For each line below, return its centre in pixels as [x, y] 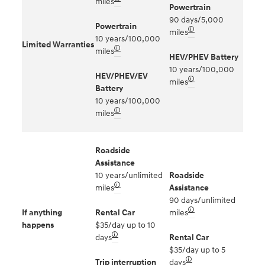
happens [38, 225]
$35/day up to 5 [197, 250]
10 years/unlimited [129, 175]
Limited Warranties [58, 44]
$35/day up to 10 [125, 225]
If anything [42, 212]
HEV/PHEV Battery [204, 57]
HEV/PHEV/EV [122, 76]
